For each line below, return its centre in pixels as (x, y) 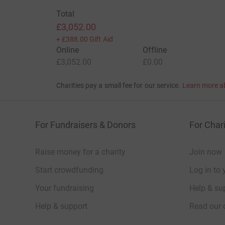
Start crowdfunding (69, 170)
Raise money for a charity (80, 152)
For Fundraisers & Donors (85, 125)
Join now (206, 152)
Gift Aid (101, 39)
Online (67, 50)
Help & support (61, 206)
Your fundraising (65, 188)
